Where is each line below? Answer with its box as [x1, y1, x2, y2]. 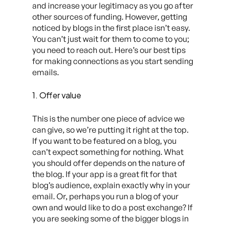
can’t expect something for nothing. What [32, 147, 184, 157]
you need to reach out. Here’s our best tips [32, 45, 186, 55]
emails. [32, 67, 64, 77]
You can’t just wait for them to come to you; [32, 34, 189, 44]
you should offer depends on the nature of [32, 158, 185, 168]
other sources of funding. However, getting [32, 12, 187, 22]
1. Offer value [32, 90, 81, 100]
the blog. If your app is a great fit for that [32, 169, 177, 179]
